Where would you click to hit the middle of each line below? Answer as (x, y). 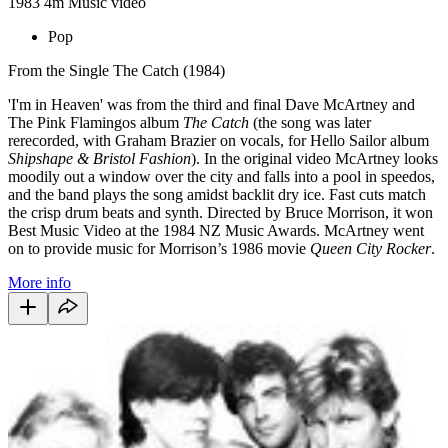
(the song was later (310, 122)
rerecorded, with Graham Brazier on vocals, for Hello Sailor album (218, 140)
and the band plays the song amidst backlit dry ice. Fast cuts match (217, 194)
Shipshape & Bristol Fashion (99, 158)
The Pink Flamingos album (95, 122)
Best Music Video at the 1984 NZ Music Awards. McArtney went (216, 230)
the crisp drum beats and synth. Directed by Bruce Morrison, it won (220, 212)
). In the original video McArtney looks (314, 158)
